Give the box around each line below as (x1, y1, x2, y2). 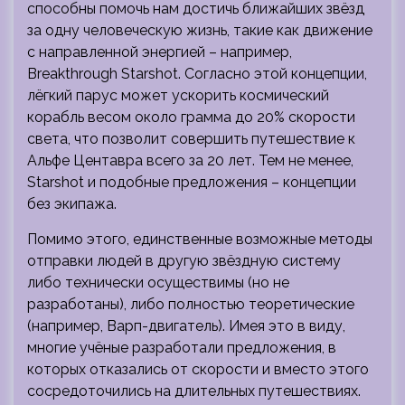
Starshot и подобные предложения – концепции (27, 173, 356, 191)
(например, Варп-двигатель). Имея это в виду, (27, 316, 345, 334)
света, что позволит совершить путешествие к (27, 129, 355, 147)
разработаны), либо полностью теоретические (27, 295, 354, 313)
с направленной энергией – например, (27, 42, 292, 61)
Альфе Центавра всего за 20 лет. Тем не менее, (27, 151, 353, 169)
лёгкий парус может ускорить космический (27, 86, 329, 104)
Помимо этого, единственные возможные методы (27, 230, 372, 248)
